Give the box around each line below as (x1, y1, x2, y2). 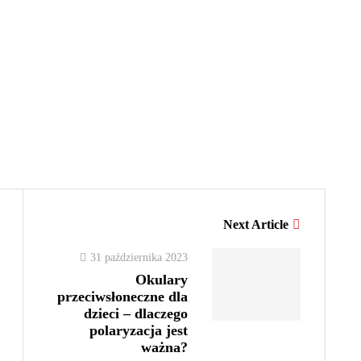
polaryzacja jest (89, 322, 188, 339)
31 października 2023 (90, 251, 188, 264)
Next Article (223, 218, 288, 232)
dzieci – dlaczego (84, 305, 188, 322)
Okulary (135, 272, 188, 288)
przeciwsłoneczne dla (57, 288, 188, 305)
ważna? (141, 339, 188, 356)
